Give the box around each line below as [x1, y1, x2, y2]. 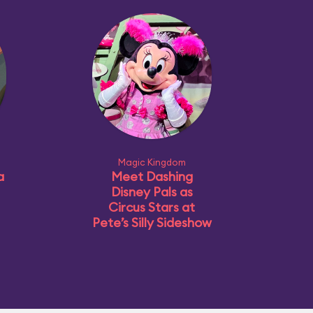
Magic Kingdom [117, 156, 186, 168]
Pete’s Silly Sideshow [92, 214, 212, 231]
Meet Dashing [110, 168, 193, 184]
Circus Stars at [108, 199, 195, 215]
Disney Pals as [110, 184, 193, 200]
